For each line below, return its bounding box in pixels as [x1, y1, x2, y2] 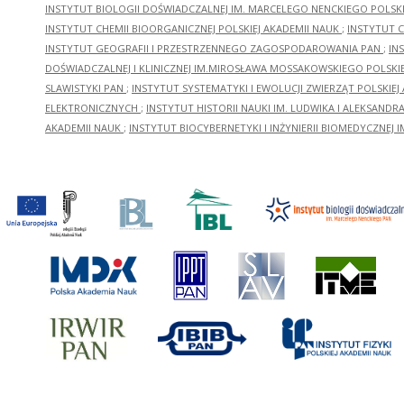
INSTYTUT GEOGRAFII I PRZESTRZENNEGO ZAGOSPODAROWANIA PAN [45, 41, 383, 56]
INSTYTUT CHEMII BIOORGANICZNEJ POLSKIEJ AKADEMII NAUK [45, 22, 342, 36]
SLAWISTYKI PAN [45, 81, 126, 96]
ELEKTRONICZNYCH [45, 101, 141, 115]
